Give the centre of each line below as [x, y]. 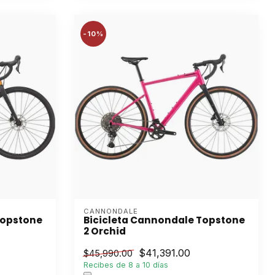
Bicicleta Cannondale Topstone [164, 220]
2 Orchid [105, 231]
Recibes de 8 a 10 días [126, 265]
